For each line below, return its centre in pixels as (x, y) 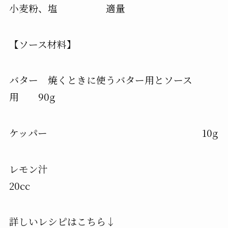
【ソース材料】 (42, 44)
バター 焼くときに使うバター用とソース (101, 80)
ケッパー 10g (113, 132)
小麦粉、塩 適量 (67, 8)
